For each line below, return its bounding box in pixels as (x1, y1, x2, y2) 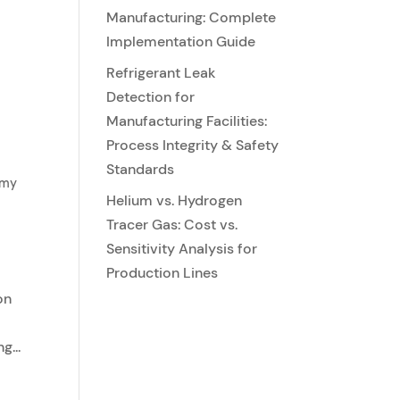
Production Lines (106, 263, 219, 282)
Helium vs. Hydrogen (106, 191, 243, 210)
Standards (106, 160, 175, 179)
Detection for (106, 87, 196, 106)
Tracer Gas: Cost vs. (106, 215, 238, 234)
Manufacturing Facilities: (106, 112, 268, 130)
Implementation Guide (106, 32, 256, 51)
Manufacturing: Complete (106, 8, 277, 27)
